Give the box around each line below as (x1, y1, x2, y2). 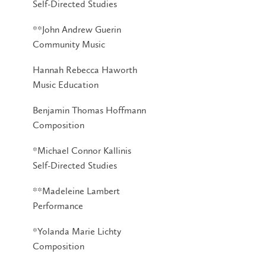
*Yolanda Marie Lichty (33, 225, 121, 237)
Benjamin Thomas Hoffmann (33, 104, 146, 116)
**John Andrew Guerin (33, 23, 121, 35)
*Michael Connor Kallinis (33, 144, 131, 156)
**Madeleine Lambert (33, 185, 120, 197)
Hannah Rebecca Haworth (33, 64, 137, 75)
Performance (33, 199, 83, 211)
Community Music (33, 38, 105, 50)
